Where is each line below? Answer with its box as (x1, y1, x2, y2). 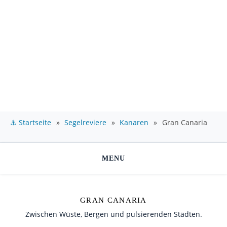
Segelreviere (64, 118, 107, 127)
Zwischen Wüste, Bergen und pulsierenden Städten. (25, 209, 202, 219)
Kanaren (120, 118, 149, 127)
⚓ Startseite (10, 118, 51, 127)
